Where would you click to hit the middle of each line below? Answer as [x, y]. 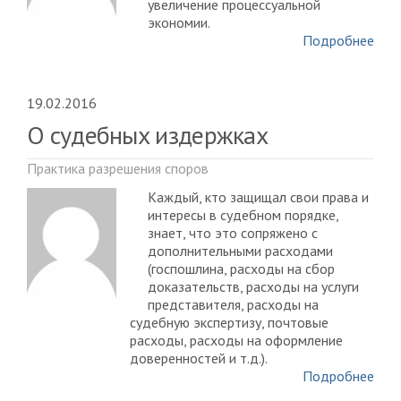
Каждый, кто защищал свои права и [258, 196]
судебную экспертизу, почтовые [229, 322]
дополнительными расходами [240, 250]
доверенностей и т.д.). [199, 358]
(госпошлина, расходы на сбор [241, 268]
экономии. [179, 22]
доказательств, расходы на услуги [253, 286]
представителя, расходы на [233, 304]
